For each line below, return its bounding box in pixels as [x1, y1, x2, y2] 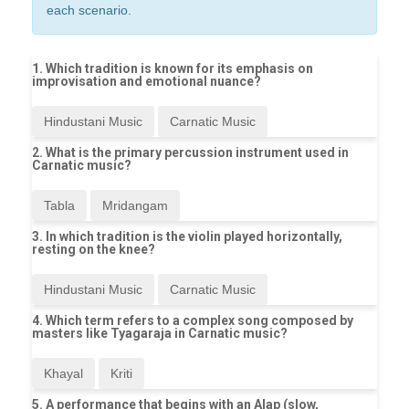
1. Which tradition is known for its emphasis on [32, 61, 313, 77]
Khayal [44, 366, 83, 382]
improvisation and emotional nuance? [32, 74, 261, 89]
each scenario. [47, 3, 131, 18]
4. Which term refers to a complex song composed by [32, 313, 353, 329]
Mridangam [102, 198, 168, 214]
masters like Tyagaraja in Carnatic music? [32, 326, 288, 341]
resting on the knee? [32, 242, 155, 257]
